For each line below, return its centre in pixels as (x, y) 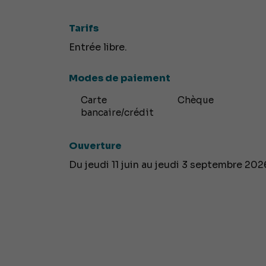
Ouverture (95, 146)
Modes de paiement (119, 78)
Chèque (196, 100)
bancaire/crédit (117, 113)
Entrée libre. (98, 47)
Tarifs (83, 28)
